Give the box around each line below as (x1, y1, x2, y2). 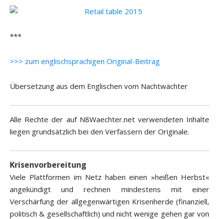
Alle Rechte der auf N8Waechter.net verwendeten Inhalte (10, 114, 209, 125)
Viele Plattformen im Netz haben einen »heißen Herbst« (10, 172, 209, 182)
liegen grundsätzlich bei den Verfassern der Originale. (10, 127, 189, 137)
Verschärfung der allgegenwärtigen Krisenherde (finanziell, (10, 197, 209, 207)
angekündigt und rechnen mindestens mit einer (10, 184, 209, 195)
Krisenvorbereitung (10, 159, 87, 171)
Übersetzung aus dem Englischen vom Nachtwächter (10, 81, 188, 91)
